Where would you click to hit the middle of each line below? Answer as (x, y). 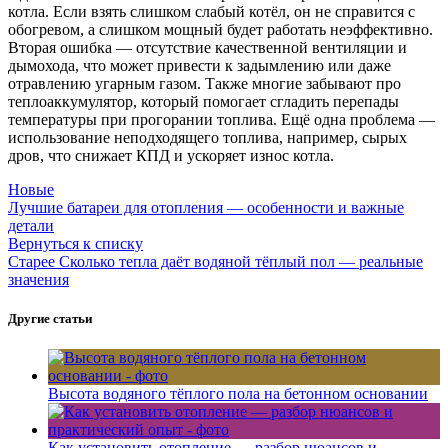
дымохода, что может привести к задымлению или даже (199, 65)
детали (31, 225)
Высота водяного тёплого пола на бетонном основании (238, 393)
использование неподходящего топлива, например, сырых (207, 137)
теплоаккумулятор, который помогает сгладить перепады (203, 101)
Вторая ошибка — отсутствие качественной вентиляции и (207, 47)
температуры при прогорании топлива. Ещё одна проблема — (221, 119)
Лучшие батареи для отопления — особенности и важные (206, 207)
